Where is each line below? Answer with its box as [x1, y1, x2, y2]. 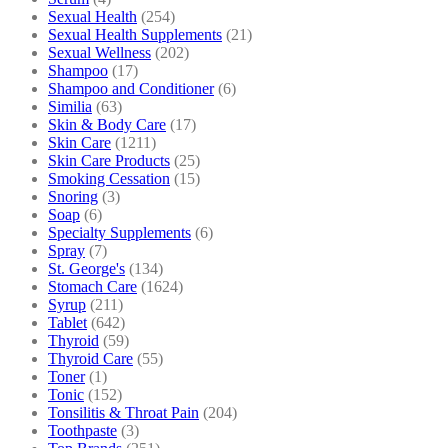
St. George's [48, 259, 125, 277]
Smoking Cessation [48, 169, 170, 187]
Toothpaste [48, 421, 117, 439]
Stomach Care [48, 277, 137, 295]
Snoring [48, 187, 98, 205]
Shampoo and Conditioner [48, 79, 214, 97]
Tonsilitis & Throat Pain [48, 403, 199, 421]
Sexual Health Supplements [48, 25, 222, 43]
